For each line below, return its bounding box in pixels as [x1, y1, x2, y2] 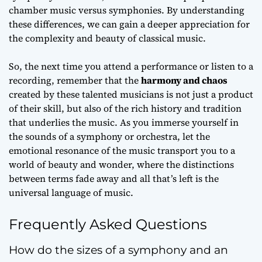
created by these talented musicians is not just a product [9, 88, 253, 101]
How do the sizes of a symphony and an [9, 243, 228, 257]
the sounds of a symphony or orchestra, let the [9, 130, 210, 143]
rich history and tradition [131, 102, 242, 115]
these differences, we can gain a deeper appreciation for [9, 18, 250, 30]
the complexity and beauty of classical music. [9, 32, 206, 44]
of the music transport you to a [99, 144, 235, 157]
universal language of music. [9, 186, 133, 199]
